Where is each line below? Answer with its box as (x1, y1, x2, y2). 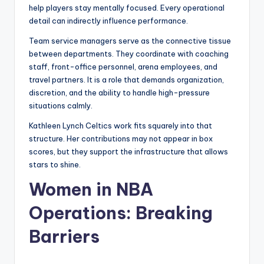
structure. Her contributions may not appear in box (29, 134, 213, 144)
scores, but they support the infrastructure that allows (29, 147, 228, 157)
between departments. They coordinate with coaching (29, 49, 229, 59)
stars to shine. (29, 160, 81, 170)
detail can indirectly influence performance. (29, 16, 188, 26)
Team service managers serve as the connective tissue (29, 36, 231, 46)
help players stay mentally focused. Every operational (29, 3, 225, 13)
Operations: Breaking (29, 202, 213, 225)
